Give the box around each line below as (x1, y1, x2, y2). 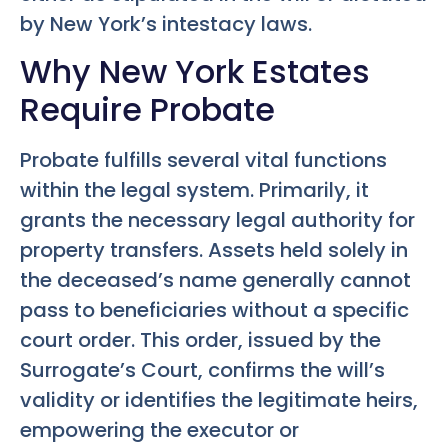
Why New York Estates (20, 48, 370, 94)
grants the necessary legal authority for (20, 205, 415, 234)
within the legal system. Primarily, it (20, 175, 369, 204)
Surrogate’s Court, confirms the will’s (20, 355, 385, 384)
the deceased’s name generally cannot (20, 265, 411, 294)
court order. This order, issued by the (20, 325, 381, 354)
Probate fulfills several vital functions (20, 145, 387, 174)
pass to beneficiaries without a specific (20, 295, 409, 324)
